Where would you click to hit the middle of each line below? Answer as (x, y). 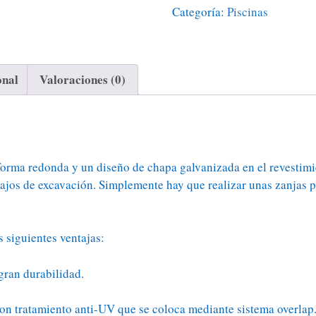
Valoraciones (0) (83, 80)
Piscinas (248, 12)
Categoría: (200, 12)
